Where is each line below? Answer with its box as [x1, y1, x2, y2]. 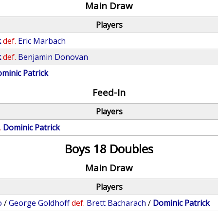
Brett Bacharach [87, 198, 146, 208]
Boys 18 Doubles [64, 141, 153, 157]
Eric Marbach [18, 36, 66, 46]
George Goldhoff [9, 198, 70, 208]
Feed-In [92, 86, 126, 98]
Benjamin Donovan [18, 52, 89, 62]
